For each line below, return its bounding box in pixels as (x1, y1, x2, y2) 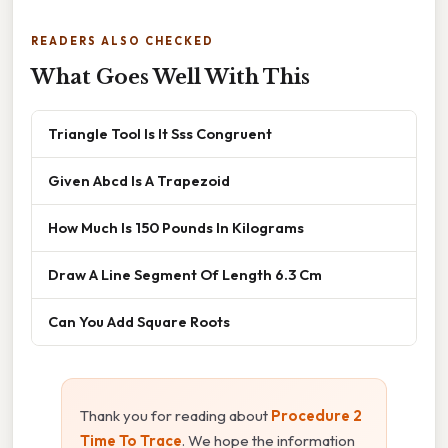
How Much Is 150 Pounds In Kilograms (48, 217, 304, 237)
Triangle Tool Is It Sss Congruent (48, 123, 272, 143)
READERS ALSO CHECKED (31, 33, 214, 48)
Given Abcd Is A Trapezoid (48, 170, 230, 190)
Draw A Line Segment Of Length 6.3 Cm (48, 264, 322, 284)
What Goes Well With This (31, 64, 310, 89)
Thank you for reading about (80, 405, 271, 425)
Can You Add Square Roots (48, 311, 230, 331)
